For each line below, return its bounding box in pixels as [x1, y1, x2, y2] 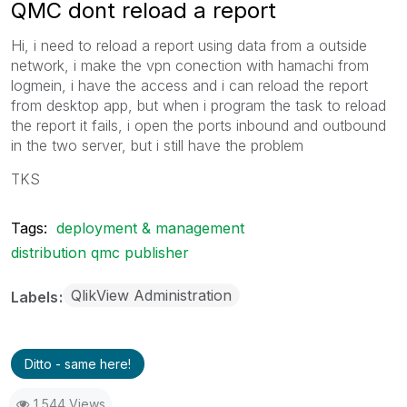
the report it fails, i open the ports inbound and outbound [11, 115, 386, 134]
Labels [11, 287, 62, 306]
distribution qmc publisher [11, 243, 189, 262]
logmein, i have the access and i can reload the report [11, 75, 368, 94]
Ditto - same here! [25, 355, 131, 372]
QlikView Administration [71, 285, 232, 304]
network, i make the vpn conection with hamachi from [11, 55, 369, 74]
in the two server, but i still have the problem [11, 135, 303, 154]
